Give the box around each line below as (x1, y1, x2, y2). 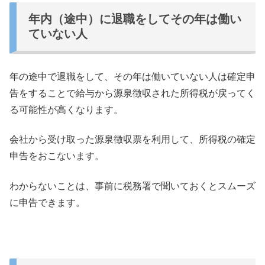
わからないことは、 (9, 180, 95, 191)
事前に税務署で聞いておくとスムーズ (95, 180, 256, 191)
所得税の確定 (199, 134, 256, 145)
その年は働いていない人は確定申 (114, 71, 256, 82)
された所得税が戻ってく (151, 88, 256, 98)
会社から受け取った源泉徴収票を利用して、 (9, 134, 199, 145)
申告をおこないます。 (9, 151, 104, 161)
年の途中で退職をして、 (9, 71, 114, 82)
